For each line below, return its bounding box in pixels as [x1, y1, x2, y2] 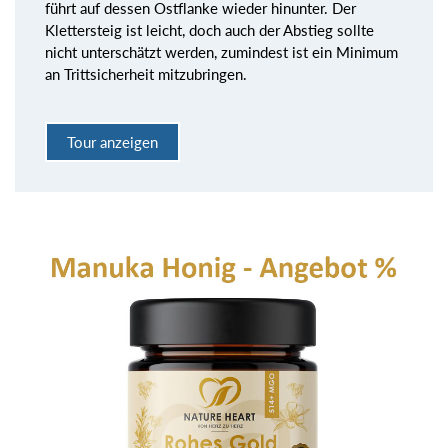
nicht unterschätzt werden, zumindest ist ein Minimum [45, 42, 398, 61]
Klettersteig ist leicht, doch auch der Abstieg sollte [45, 20, 374, 39]
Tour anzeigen [67, 133, 158, 152]
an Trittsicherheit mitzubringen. [45, 64, 247, 83]
